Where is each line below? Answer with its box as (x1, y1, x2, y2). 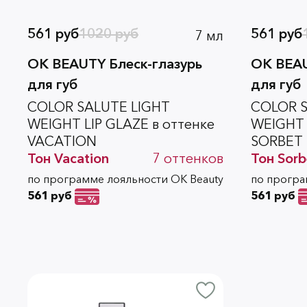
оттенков (164, 149, 223, 167)
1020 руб (79, 25, 138, 42)
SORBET (251, 132, 303, 149)
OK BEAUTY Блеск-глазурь (27, 55, 202, 72)
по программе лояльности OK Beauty (27, 171, 223, 186)
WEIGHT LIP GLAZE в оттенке (27, 115, 214, 132)
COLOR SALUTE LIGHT (27, 98, 170, 115)
